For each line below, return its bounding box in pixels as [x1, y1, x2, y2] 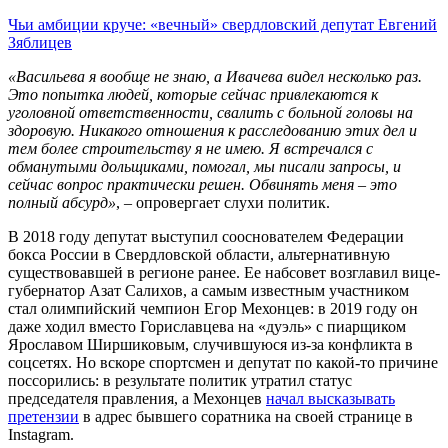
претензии [8, 408, 79, 426]
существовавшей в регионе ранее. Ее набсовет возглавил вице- [8, 264, 440, 282]
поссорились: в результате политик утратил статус [8, 372, 352, 390]
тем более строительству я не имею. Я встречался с [8, 140, 373, 158]
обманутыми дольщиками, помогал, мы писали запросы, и [8, 158, 401, 176]
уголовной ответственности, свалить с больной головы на [8, 104, 413, 122]
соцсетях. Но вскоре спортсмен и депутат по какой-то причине [8, 354, 438, 372]
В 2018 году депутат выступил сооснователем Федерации [8, 228, 404, 246]
